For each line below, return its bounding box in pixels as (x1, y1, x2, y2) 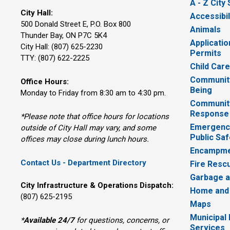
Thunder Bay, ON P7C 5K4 (21, 30, 107, 40)
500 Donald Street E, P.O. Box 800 (21, 19, 131, 29)
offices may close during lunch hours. (21, 134, 149, 144)
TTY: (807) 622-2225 (21, 53, 90, 63)
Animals (190, 25, 221, 35)
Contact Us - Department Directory (21, 158, 147, 167)
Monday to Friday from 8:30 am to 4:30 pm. (21, 88, 166, 98)
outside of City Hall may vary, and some (21, 123, 157, 132)
